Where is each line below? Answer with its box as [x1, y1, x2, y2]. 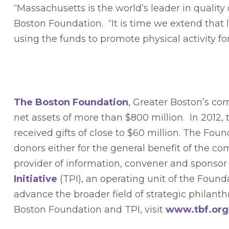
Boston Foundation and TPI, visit [14, 204, 166, 216]
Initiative [14, 173, 57, 185]
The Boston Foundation [14, 97, 128, 108]
